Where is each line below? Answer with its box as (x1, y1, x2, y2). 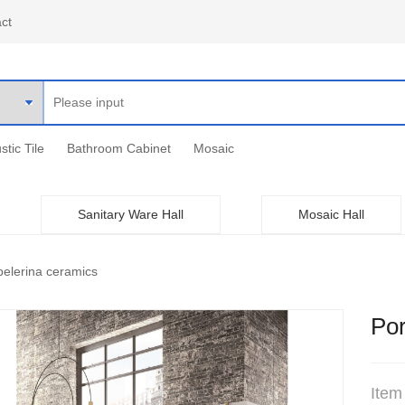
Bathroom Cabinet (66, 141, 171, 155)
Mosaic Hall (298, 207, 364, 221)
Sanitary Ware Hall (78, 207, 184, 221)
